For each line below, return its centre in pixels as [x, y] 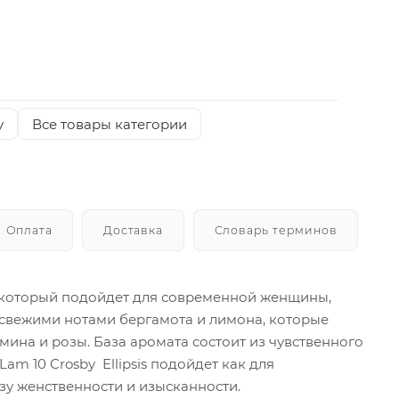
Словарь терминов [276, 230]
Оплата [29, 230]
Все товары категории [109, 124]
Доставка [133, 230]
